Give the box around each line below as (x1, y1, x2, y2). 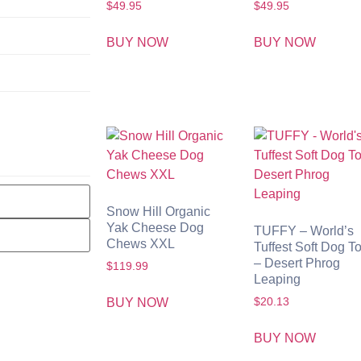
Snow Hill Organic (106, 204, 210, 218)
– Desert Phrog (254, 255, 341, 270)
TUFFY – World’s (254, 223, 355, 238)
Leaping (254, 272, 301, 286)
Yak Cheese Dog (106, 220, 204, 234)
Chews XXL (106, 236, 175, 251)
